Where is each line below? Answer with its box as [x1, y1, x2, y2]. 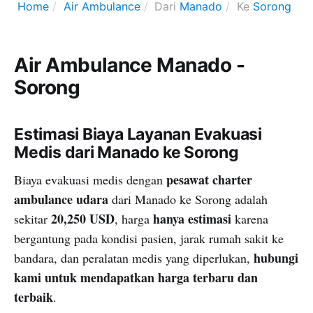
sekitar [14, 210, 51, 227]
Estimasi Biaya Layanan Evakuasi [14, 124, 262, 144]
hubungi [254, 248, 298, 267]
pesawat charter [166, 170, 252, 189]
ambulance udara [14, 189, 108, 208]
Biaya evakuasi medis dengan [14, 170, 166, 188]
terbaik [14, 287, 53, 306]
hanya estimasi [153, 209, 231, 228]
